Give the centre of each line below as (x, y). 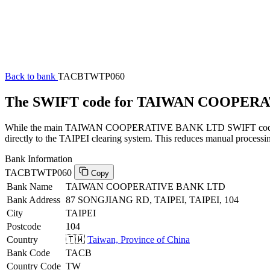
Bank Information (39, 159)
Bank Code (28, 253)
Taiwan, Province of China (139, 239)
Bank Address (33, 199)
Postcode (24, 226)
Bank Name (30, 186)
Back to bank (31, 76)
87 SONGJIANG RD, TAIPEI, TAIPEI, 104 (152, 199)
